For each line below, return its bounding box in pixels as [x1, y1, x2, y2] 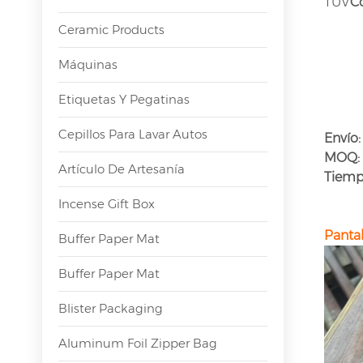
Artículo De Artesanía [58, 160, 185, 177]
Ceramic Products [58, 21, 164, 37]
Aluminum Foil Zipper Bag [58, 335, 217, 351]
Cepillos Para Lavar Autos [58, 126, 207, 142]
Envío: [323, 130, 361, 146]
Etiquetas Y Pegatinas [58, 91, 190, 107]
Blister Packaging [58, 300, 163, 316]
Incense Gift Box [58, 195, 155, 211]
